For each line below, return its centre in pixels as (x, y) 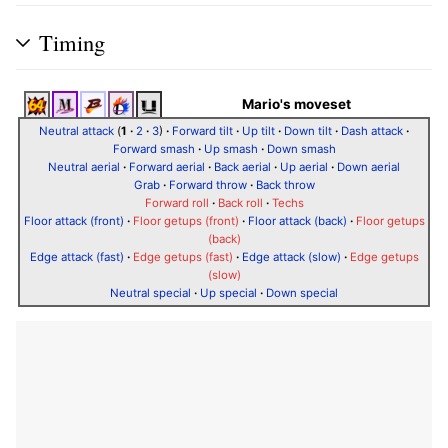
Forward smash (153, 148)
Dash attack (372, 130)
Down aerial (368, 166)
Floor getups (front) (185, 220)
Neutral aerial (84, 166)
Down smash (301, 148)
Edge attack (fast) (76, 256)
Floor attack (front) (73, 220)
